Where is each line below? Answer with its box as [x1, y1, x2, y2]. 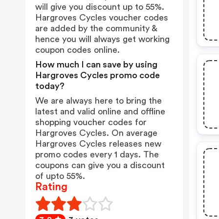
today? [35, 82, 65, 90]
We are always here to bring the [35, 96, 162, 105]
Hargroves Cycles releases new [35, 139, 161, 148]
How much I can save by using [35, 60, 157, 69]
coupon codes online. [35, 45, 120, 54]
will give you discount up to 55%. [35, 2, 164, 11]
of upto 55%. [35, 172, 85, 180]
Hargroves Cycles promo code [35, 71, 160, 80]
